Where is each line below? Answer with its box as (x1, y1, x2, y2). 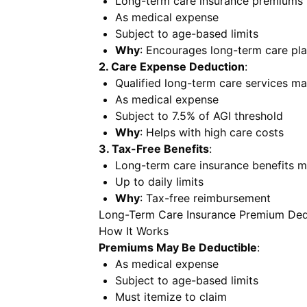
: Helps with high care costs (140, 125, 284, 139)
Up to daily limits (115, 175, 204, 188)
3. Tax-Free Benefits (99, 142, 209, 156)
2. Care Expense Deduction (99, 60, 245, 73)
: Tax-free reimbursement (140, 191, 271, 205)
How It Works (99, 224, 169, 238)
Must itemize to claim (115, 290, 227, 304)
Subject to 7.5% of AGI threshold (115, 109, 283, 123)
